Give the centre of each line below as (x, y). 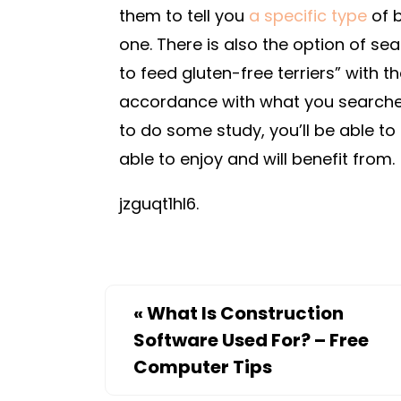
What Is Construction (245, 313)
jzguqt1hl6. (159, 204)
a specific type (308, 16)
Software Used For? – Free (251, 340)
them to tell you (184, 16)
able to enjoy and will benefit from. (257, 159)
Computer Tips (203, 367)
